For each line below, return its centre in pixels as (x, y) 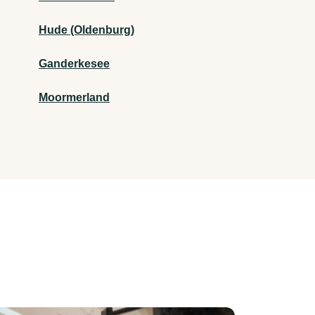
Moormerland (74, 98)
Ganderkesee (74, 64)
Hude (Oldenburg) (86, 30)
